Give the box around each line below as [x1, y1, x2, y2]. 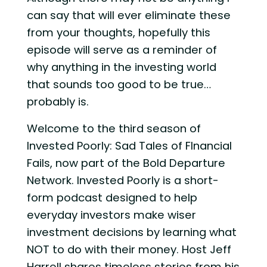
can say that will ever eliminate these [26, 8, 231, 23]
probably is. [26, 94, 89, 110]
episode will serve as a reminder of [26, 42, 217, 58]
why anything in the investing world [26, 60, 216, 75]
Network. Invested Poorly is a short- [26, 172, 219, 188]
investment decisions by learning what [26, 224, 237, 240]
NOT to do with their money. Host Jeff [26, 241, 231, 257]
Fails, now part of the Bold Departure [26, 155, 225, 170]
